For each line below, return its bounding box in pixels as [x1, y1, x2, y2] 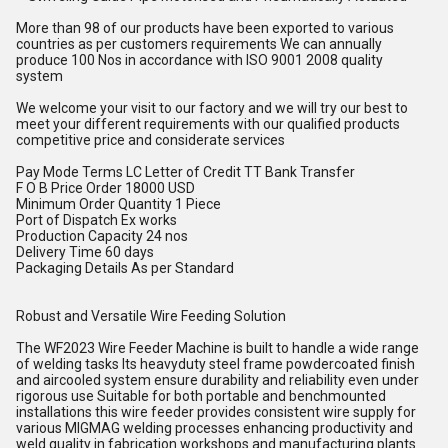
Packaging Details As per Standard [16, 260, 234, 276]
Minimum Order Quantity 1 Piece [16, 196, 221, 212]
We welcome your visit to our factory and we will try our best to [16, 100, 408, 116]
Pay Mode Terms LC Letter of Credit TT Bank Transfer [16, 164, 355, 180]
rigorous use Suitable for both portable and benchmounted [16, 388, 386, 404]
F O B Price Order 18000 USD [16, 180, 195, 196]
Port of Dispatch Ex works [16, 212, 177, 228]
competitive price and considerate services [16, 132, 285, 148]
